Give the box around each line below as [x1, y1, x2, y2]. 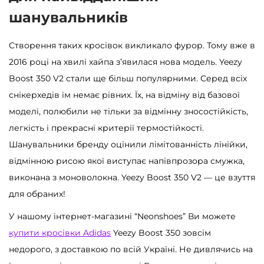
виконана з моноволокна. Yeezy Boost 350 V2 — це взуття [9, 171, 255, 183]
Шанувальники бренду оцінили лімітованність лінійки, [9, 138, 247, 150]
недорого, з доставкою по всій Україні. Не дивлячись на [9, 243, 253, 255]
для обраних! [9, 188, 65, 199]
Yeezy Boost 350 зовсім [111, 227, 211, 238]
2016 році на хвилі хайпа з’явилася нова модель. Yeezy [9, 56, 242, 67]
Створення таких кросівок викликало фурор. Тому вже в [9, 39, 255, 51]
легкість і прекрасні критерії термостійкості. [9, 122, 204, 133]
